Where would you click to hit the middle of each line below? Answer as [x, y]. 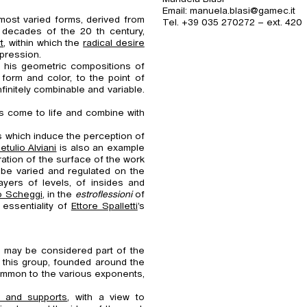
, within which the [44, 44]
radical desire [114, 44]
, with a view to [106, 297]
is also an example [100, 148]
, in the [59, 195]
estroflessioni [103, 195]
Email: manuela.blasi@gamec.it [229, 11]
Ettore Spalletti [104, 207]
